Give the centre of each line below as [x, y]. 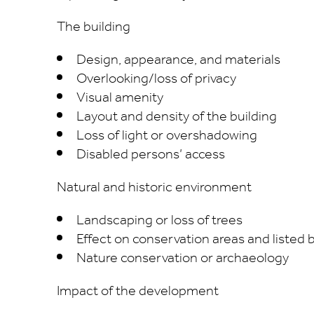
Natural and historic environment [154, 187]
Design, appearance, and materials [179, 60]
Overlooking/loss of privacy [157, 79]
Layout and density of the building [177, 117]
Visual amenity [120, 98]
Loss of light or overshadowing [167, 136]
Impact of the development [137, 291]
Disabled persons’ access [151, 155]
